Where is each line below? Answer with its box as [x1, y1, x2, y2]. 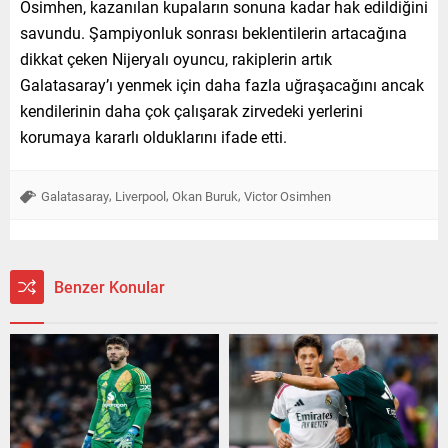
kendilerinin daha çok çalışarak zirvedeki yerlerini [20, 99, 363, 121]
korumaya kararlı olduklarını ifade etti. [20, 125, 287, 147]
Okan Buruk [172, 186, 238, 205]
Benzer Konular [54, 275, 165, 297]
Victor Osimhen [244, 186, 331, 205]
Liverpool [115, 186, 166, 205]
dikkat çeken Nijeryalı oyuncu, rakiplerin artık [20, 47, 332, 69]
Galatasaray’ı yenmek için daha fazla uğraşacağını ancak [20, 73, 424, 95]
